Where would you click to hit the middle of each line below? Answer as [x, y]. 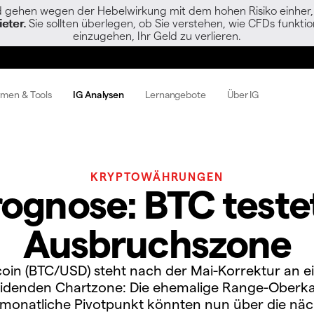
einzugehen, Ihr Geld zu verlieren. [157, 35]
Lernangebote [176, 94]
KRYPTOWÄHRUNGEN [157, 176]
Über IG [243, 94]
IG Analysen [99, 94]
